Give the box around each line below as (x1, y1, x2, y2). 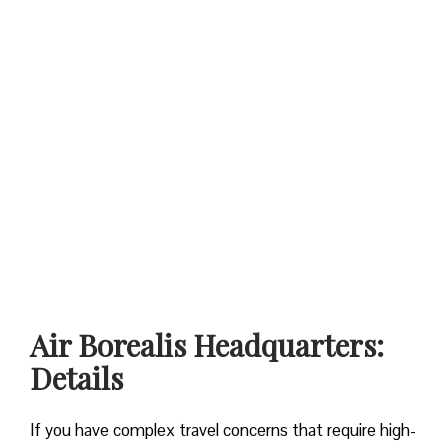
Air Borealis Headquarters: (30, 324, 384, 365)
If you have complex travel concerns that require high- (30, 418, 416, 441)
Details (30, 357, 123, 398)
